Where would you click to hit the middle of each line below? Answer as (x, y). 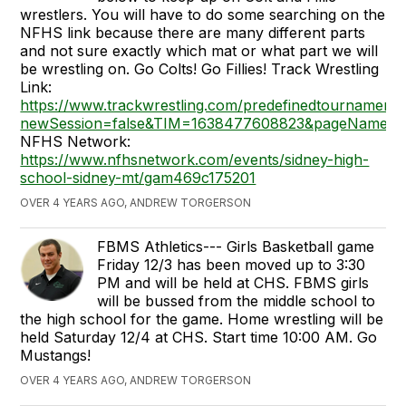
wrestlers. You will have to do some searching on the (203, 14)
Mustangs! (56, 355)
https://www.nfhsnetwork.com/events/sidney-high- (195, 159)
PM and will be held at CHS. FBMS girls (233, 283)
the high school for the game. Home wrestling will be (202, 319)
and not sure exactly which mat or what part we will (199, 51)
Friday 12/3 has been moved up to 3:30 (232, 265)
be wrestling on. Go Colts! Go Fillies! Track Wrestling (200, 69)
